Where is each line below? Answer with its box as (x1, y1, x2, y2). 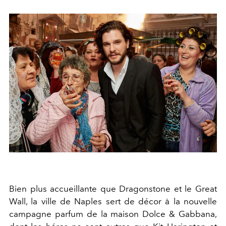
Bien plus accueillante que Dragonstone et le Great (9, 184, 217, 194)
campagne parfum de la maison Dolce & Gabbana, (9, 209, 217, 219)
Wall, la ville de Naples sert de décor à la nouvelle (9, 196, 217, 206)
